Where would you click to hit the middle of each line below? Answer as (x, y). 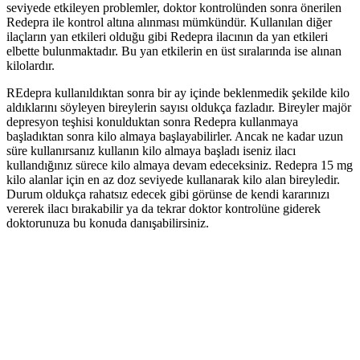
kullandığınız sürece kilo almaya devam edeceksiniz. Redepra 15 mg (180, 165)
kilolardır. (31, 65)
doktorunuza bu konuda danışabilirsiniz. (108, 223)
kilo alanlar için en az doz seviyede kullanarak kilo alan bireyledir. (173, 179)
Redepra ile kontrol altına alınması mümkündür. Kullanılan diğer (169, 22)
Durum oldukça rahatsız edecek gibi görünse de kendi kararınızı (168, 194)
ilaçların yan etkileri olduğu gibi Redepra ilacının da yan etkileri (167, 36)
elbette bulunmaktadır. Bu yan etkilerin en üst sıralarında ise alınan (174, 51)
